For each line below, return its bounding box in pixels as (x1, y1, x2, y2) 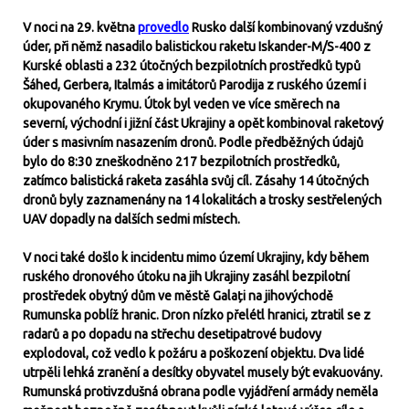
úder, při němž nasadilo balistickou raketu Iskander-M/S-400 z (23, 39, 371, 54)
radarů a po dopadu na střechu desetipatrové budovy (23, 327, 321, 341)
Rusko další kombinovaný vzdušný (192, 20, 383, 35)
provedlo (138, 20, 189, 35)
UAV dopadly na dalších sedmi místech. (23, 212, 240, 226)
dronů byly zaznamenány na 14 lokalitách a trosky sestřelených (23, 193, 382, 207)
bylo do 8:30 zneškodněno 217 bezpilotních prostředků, (23, 154, 340, 169)
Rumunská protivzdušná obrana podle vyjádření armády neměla (23, 384, 378, 399)
